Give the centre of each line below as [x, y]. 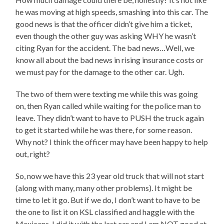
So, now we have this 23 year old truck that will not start [110, 176]
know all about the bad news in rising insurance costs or [110, 60]
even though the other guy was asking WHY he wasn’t [106, 36]
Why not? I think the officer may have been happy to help [112, 142]
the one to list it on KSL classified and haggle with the [105, 212]
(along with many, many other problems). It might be [104, 188]
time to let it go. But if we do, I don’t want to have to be [108, 200]
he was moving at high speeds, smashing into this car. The [112, 12]
